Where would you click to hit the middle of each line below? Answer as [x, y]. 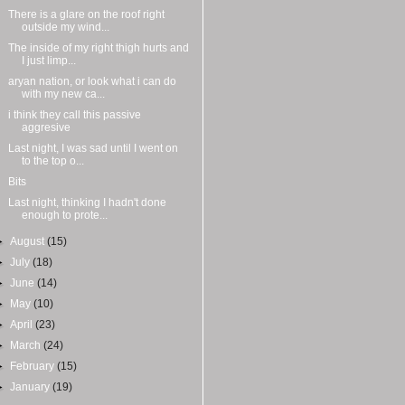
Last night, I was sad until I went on [93, 148]
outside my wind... [65, 27]
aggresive [46, 127]
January [32, 386]
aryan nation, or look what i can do [92, 81]
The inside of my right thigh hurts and [98, 47]
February [34, 366]
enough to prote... [64, 215]
